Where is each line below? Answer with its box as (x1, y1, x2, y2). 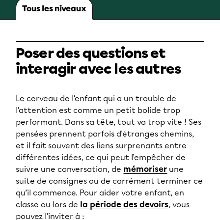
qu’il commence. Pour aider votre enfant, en (16, 188, 184, 198)
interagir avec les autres (16, 61, 181, 78)
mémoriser (123, 165, 167, 174)
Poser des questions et (16, 45, 166, 62)
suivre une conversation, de (16, 165, 123, 174)
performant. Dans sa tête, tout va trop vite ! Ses (16, 117, 201, 127)
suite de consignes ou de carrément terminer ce (16, 176, 203, 186)
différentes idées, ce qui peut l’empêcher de (16, 153, 186, 163)
